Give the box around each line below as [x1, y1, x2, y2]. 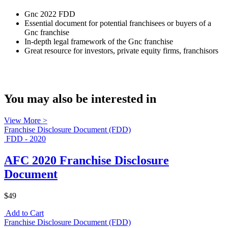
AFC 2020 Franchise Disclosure [4, 153, 169, 167]
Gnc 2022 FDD [24, 10, 75, 19]
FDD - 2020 [6, 134, 46, 143]
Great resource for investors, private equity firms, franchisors [24, 46, 218, 55]
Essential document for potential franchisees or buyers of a [24, 19, 211, 28]
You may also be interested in [4, 92, 156, 105]
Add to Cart [6, 208, 44, 217]
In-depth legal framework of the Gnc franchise [24, 37, 173, 46]
